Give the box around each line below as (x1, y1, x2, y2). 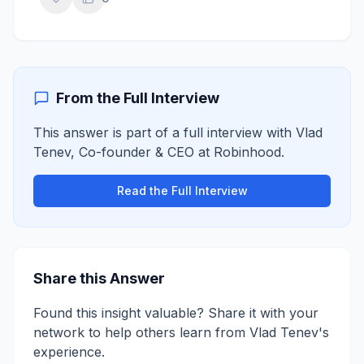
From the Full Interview (56, 89, 219, 106)
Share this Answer (33, 270, 165, 287)
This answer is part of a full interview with (33, 124, 296, 141)
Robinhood (214, 144, 281, 160)
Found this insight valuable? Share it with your (33, 305, 318, 321)
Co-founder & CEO (79, 144, 194, 160)
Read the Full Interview (116, 184, 248, 197)
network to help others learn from (33, 324, 249, 340)
